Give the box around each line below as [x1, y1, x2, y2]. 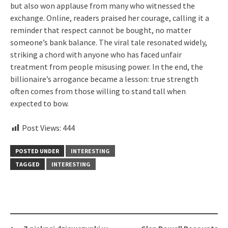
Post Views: [22, 123, 61, 133]
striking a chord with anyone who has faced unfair [10, 49, 182, 60]
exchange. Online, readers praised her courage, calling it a [10, 13, 209, 23]
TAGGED [15, 160, 40, 168]
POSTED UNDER [15, 147, 59, 155]
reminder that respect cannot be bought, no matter [10, 25, 191, 36]
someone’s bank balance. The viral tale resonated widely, [10, 37, 207, 48]
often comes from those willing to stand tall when [10, 86, 186, 97]
